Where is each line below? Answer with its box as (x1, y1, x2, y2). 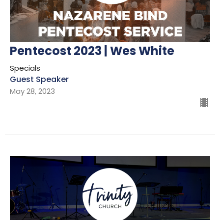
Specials (10, 62, 40, 73)
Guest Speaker (10, 73, 69, 85)
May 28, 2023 (10, 85, 55, 96)
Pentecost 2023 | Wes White (10, 42, 174, 59)
